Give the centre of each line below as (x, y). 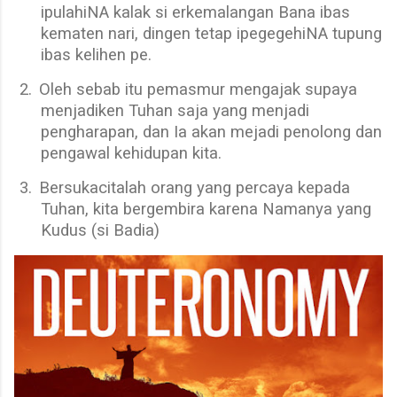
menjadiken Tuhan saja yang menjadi (175, 111)
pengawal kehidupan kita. (131, 154)
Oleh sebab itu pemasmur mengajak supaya (198, 90)
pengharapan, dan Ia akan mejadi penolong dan (211, 132)
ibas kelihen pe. (96, 55)
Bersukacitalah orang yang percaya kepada (195, 188)
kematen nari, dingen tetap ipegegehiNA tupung (211, 34)
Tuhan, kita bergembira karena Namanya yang (206, 210)
